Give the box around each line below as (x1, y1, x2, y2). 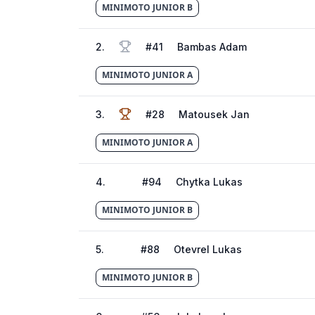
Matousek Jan (179, 108, 250, 120)
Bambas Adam (177, 41, 247, 53)
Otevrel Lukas (174, 243, 242, 255)
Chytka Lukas (176, 176, 243, 188)
